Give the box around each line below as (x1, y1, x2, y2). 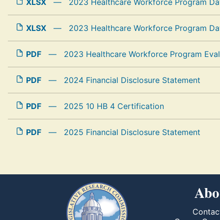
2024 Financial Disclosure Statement (64, 75, 200, 85)
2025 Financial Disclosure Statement (64, 127, 200, 137)
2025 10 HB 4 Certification (64, 101, 164, 111)
